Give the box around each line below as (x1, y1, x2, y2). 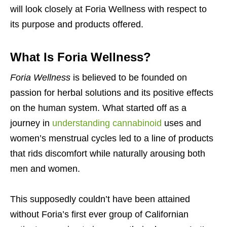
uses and (162, 118, 201, 129)
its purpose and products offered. (10, 19, 143, 30)
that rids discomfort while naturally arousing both (10, 148, 205, 159)
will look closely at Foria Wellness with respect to (10, 4, 207, 15)
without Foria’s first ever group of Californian (10, 209, 188, 220)
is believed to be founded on (70, 72, 187, 83)
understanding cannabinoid (52, 118, 162, 129)
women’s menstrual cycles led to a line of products (10, 133, 213, 144)
